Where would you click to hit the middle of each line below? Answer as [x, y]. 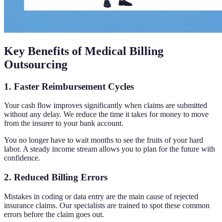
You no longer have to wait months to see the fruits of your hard [104, 140]
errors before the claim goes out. [54, 214]
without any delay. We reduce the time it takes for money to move [106, 114]
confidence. [22, 158]
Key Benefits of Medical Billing [84, 51]
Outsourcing [36, 64]
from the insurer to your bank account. [64, 123]
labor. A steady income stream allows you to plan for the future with [110, 149]
